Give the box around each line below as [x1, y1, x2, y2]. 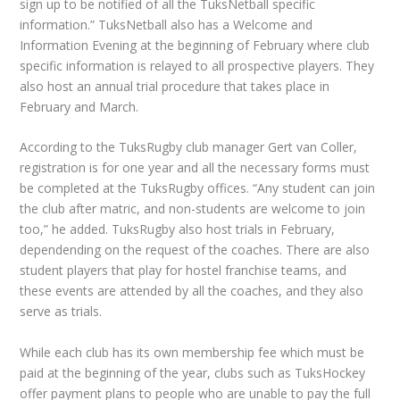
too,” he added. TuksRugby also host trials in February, [20, 221, 336, 238]
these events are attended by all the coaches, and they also [20, 282, 364, 300]
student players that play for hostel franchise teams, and [20, 262, 347, 279]
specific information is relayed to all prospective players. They [20, 56, 375, 74]
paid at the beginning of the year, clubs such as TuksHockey [20, 363, 366, 381]
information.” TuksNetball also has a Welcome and [20, 15, 313, 33]
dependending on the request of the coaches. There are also [20, 241, 371, 259]
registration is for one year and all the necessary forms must [20, 159, 371, 177]
